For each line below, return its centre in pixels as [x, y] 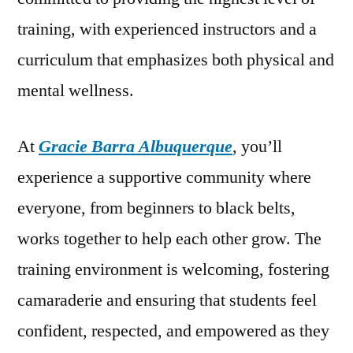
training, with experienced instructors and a [167, 30]
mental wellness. [76, 91]
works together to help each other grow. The [169, 239]
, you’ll [257, 147]
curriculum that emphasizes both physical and [176, 60]
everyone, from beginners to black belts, [156, 208]
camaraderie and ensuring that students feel [167, 301]
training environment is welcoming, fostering [173, 270]
